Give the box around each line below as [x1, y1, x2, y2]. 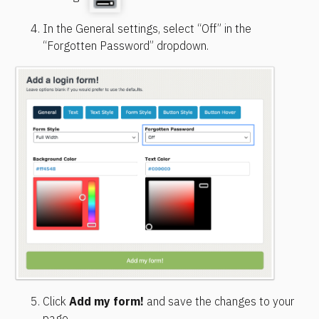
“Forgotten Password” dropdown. [43, 38, 209, 53]
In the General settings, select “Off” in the [43, 21, 251, 36]
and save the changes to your [144, 294, 294, 309]
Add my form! [69, 294, 144, 309]
